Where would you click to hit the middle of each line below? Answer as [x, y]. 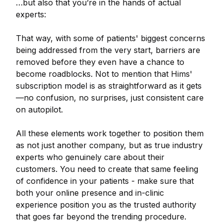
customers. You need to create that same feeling [107, 169]
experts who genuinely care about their [90, 157]
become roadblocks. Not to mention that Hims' [104, 74]
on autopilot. [41, 110]
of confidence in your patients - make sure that [105, 181]
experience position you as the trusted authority [106, 205]
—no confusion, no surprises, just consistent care [110, 98]
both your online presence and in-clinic [90, 193]
